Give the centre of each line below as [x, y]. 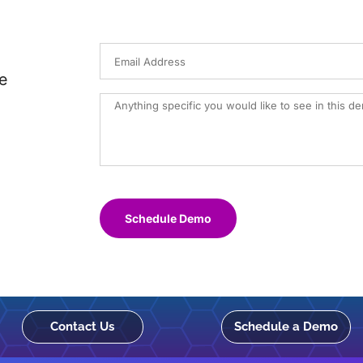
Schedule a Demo [286, 326]
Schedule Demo [169, 218]
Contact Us [83, 326]
